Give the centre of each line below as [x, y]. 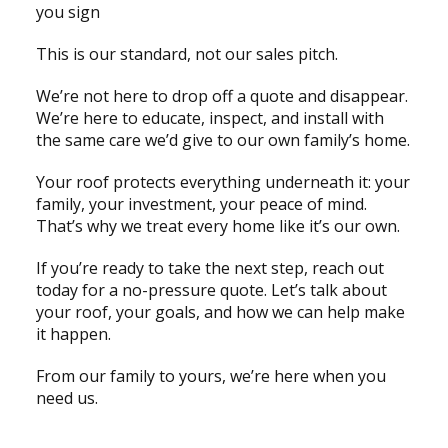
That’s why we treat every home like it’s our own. [217, 226]
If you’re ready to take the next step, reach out [209, 268]
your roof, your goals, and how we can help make [220, 312]
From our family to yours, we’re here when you [210, 376]
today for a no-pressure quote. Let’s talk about [211, 290]
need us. [66, 398]
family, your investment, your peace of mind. [201, 204]
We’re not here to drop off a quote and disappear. [221, 96]
